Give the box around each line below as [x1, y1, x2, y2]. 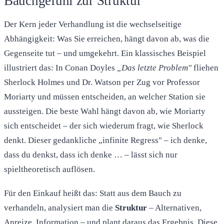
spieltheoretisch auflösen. [4, 164, 95, 174]
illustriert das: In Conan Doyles [4, 62, 117, 72]
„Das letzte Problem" [117, 62, 191, 72]
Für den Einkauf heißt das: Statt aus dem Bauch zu [4, 188, 181, 198]
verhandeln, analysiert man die [4, 203, 115, 213]
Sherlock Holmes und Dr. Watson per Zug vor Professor [4, 77, 200, 87]
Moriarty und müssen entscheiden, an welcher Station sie [4, 91, 205, 101]
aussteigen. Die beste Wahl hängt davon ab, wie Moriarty [4, 106, 205, 116]
